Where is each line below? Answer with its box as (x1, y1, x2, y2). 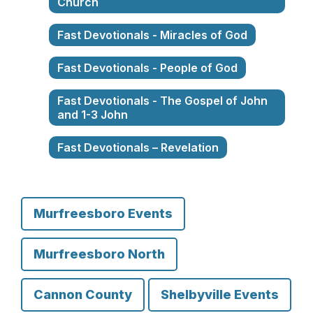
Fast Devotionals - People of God (57, 61, 238, 75)
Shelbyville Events (161, 287, 279, 302)
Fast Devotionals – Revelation (57, 140, 219, 154)
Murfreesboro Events (34, 206, 173, 221)
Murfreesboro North (34, 247, 165, 261)
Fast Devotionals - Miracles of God (57, 28, 247, 42)
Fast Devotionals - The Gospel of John (57, 94, 268, 108)
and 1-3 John (57, 108, 128, 122)
